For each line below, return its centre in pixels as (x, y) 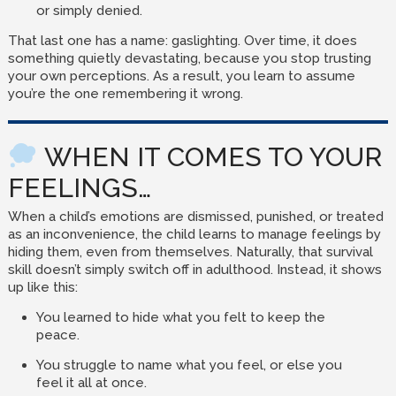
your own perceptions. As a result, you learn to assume (181, 76)
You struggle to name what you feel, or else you (189, 365)
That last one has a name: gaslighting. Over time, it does (182, 41)
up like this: (42, 287)
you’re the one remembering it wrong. (125, 94)
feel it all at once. (91, 383)
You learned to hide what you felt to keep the (180, 317)
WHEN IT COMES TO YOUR (210, 157)
